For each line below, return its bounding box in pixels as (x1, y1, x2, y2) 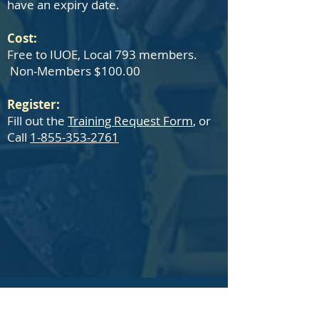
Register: (7, 96, 60, 113)
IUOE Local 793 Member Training (14, 298, 179, 311)
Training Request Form (68, 113, 193, 129)
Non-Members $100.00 (7, 63, 140, 79)
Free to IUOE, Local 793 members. (7, 46, 197, 63)
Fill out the (7, 113, 68, 129)
